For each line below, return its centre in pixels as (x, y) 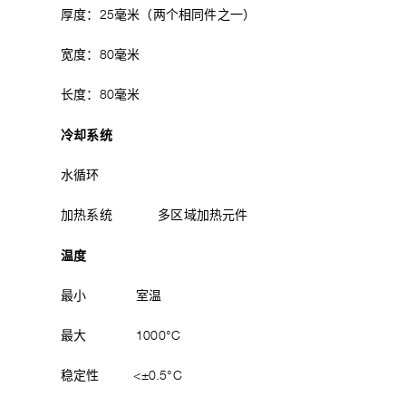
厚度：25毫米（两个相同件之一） (159, 15)
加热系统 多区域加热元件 (155, 216)
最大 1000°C (121, 336)
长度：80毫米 (101, 95)
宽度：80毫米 (101, 55)
